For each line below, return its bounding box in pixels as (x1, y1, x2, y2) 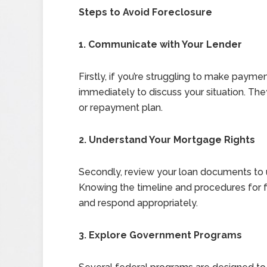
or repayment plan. (79, 102, 163, 113)
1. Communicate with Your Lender (79, 39, 242, 50)
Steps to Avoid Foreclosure (79, 7, 212, 18)
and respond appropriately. (79, 197, 198, 209)
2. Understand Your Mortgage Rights (79, 134, 255, 145)
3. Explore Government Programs (79, 229, 242, 241)
